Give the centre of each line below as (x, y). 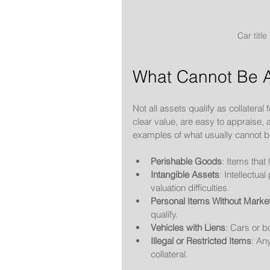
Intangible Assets (185, 174)
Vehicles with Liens (188, 227)
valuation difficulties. (190, 187)
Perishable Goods (186, 161)
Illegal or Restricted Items (201, 240)
